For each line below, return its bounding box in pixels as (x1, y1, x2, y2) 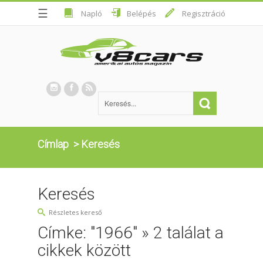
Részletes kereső (49, 207, 102, 217)
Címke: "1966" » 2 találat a (38, 222, 224, 242)
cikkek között (38, 240, 131, 260)
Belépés (127, 8, 156, 19)
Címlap (38, 137, 69, 150)
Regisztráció (182, 8, 225, 19)
